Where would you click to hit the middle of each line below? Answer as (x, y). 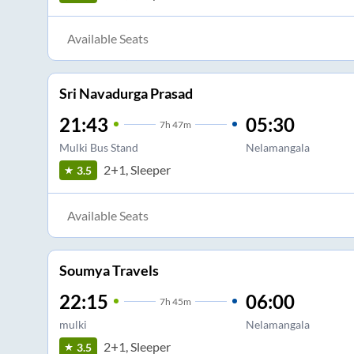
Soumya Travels (109, 270)
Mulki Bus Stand (98, 147)
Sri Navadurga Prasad (126, 93)
